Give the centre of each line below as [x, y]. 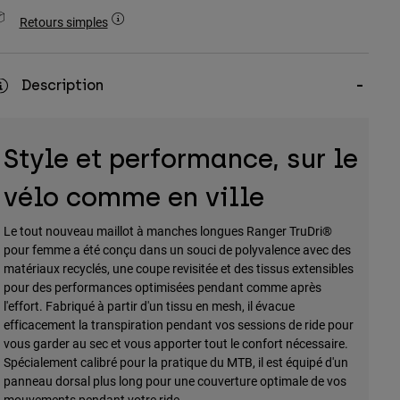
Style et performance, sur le [180, 159]
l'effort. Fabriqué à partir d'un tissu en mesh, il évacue [149, 306]
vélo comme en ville [133, 197]
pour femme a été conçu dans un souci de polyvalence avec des [177, 250]
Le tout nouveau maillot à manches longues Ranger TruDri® [167, 231]
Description [62, 86]
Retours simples [63, 22]
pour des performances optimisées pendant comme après [162, 287]
